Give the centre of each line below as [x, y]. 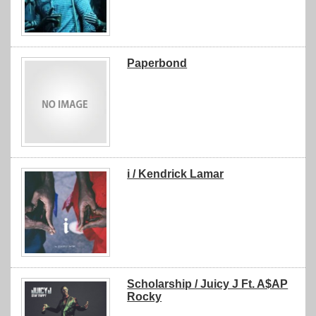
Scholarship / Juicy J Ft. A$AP [208, 284]
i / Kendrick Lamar [176, 174]
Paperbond [157, 63]
